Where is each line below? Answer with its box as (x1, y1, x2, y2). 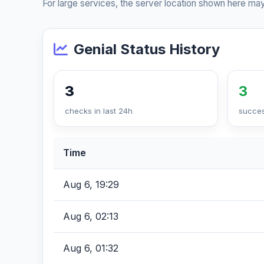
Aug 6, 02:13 (63, 210, 118, 222)
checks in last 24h (65, 106, 133, 115)
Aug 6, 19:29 (63, 179, 119, 190)
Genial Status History (74, 41, 220, 58)
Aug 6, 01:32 (63, 242, 118, 254)
